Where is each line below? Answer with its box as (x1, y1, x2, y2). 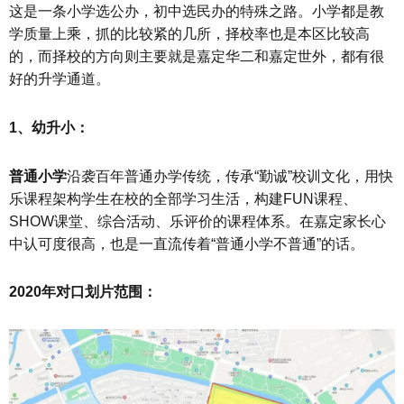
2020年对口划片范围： (9, 284, 157, 300)
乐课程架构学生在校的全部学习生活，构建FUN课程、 (9, 190, 357, 207)
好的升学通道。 (9, 70, 110, 87)
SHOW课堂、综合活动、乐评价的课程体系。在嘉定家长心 (9, 213, 386, 229)
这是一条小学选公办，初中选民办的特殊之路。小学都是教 (9, 3, 384, 19)
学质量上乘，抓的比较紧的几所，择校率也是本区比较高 (9, 25, 370, 41)
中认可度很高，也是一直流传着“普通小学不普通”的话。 (9, 235, 364, 252)
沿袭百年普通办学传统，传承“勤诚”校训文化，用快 (67, 168, 393, 184)
